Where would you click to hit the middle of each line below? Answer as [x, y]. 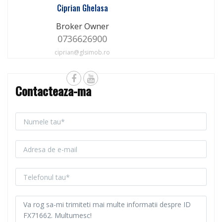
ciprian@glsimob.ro [82, 53]
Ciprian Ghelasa [82, 8]
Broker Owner [82, 27]
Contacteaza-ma [53, 91]
